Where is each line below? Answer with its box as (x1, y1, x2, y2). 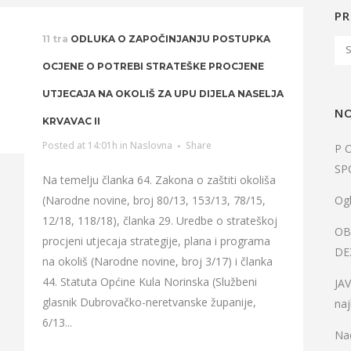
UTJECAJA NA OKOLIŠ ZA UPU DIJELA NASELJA (42, 88, 284, 100)
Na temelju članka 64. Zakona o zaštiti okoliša (42, 172, 276, 187)
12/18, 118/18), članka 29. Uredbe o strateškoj (42, 213, 277, 228)
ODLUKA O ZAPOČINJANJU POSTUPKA (70, 33, 270, 45)
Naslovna (129, 139, 172, 152)
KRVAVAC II (42, 115, 100, 127)
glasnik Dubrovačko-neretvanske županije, (42, 295, 256, 309)
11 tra (42, 33, 68, 45)
